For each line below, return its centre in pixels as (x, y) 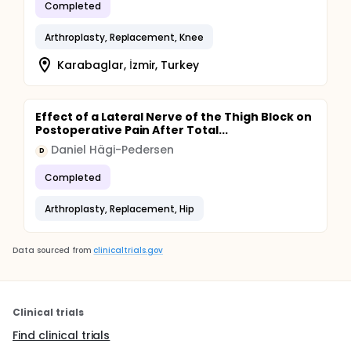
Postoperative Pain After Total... (132, 130)
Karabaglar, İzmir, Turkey (128, 65)
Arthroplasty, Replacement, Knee (125, 37)
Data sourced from (52, 250)
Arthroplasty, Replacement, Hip (120, 208)
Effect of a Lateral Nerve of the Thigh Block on (174, 117)
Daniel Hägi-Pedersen (113, 150)
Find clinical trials (62, 335)
